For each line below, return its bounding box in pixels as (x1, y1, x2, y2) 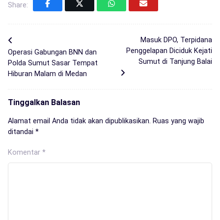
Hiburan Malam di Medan (8, 69, 87, 78)
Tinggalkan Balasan (8, 97, 80, 107)
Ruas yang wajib (153, 116, 204, 125)
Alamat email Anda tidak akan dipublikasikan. (8, 116, 151, 125)
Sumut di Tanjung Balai (138, 57, 212, 65)
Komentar (8, 148, 42, 156)
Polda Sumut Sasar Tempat (8, 58, 98, 67)
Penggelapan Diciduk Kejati (126, 46, 212, 55)
